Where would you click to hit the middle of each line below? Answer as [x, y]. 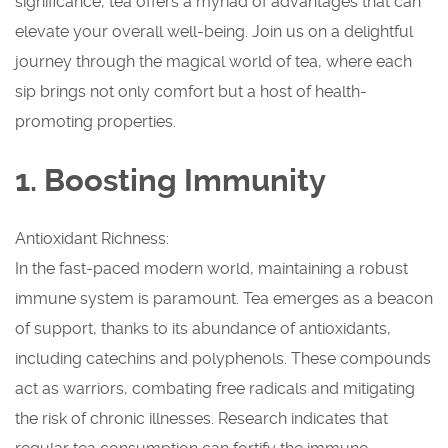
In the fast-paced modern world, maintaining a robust [211, 269]
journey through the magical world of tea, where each [213, 62]
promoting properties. [95, 122]
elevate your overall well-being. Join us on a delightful [214, 32]
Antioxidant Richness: [92, 239]
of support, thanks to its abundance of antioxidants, [203, 329]
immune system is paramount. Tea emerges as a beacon [224, 299]
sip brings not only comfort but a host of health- [191, 92]
